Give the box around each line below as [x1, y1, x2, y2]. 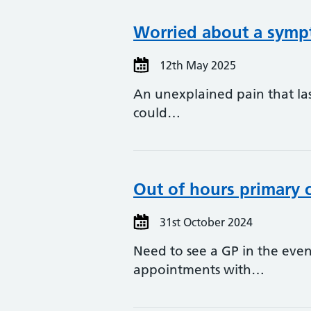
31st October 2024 [157, 215, 253, 229]
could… [133, 105, 180, 121]
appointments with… [133, 262, 264, 278]
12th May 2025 [157, 58, 236, 72]
